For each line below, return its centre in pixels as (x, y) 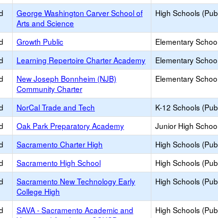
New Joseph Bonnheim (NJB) (66, 78)
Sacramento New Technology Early (76, 181)
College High (38, 191)
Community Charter (49, 89)
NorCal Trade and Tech (56, 107)
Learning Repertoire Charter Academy (81, 60)
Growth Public (40, 41)
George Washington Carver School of (80, 13)
